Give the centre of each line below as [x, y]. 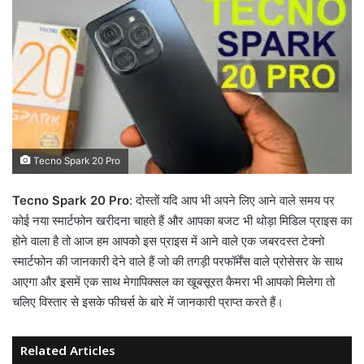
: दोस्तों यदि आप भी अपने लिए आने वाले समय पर [232, 200]
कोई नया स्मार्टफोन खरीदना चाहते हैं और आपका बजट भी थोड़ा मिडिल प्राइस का [182, 220]
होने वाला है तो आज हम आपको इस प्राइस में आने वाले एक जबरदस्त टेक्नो [168, 240]
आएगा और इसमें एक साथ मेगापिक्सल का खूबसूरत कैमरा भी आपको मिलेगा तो [173, 281]
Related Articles [68, 350]
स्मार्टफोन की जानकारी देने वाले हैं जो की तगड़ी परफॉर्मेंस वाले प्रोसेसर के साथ [178, 261]
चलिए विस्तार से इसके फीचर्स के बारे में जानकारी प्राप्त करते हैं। [148, 301]
